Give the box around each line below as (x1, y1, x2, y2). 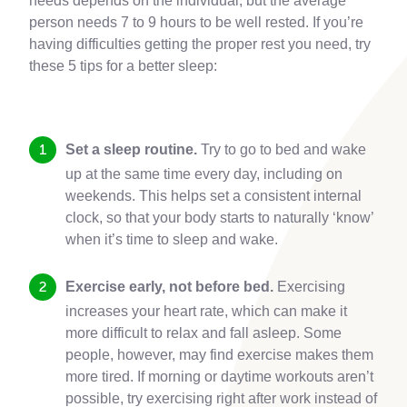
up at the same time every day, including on (65, 166, 342, 183)
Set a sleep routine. (65, 142, 197, 158)
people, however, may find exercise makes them (65, 347, 373, 363)
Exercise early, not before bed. (65, 279, 273, 295)
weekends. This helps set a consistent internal (65, 188, 362, 204)
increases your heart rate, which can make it (65, 303, 347, 320)
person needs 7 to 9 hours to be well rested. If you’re (29, 15, 363, 31)
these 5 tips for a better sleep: (29, 58, 217, 74)
